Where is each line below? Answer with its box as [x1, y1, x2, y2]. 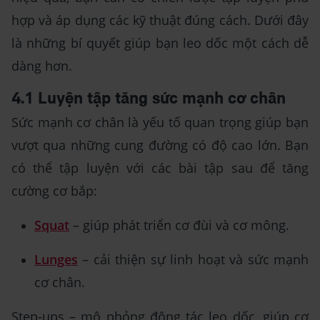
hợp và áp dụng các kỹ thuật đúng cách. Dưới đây [11, 11, 309, 29]
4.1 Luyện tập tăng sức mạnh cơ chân [11, 90, 286, 108]
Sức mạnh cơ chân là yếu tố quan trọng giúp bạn [11, 113, 309, 131]
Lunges [34, 250, 78, 268]
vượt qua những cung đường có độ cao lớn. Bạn [11, 136, 309, 154]
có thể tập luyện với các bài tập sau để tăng [11, 159, 309, 176]
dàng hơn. [11, 56, 72, 74]
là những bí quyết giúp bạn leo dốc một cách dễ [11, 34, 309, 51]
